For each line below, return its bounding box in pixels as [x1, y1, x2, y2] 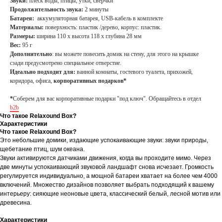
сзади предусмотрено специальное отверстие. [10, 59, 121, 67]
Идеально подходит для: [10, 68, 75, 76]
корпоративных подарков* [54, 77, 126, 85]
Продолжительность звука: [10, 6, 83, 13]
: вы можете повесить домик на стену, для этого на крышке [52, 51, 199, 58]
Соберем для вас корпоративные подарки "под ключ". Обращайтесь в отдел [13, 95, 201, 103]
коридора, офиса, [10, 77, 54, 85]
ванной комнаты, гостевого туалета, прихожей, [75, 68, 193, 76]
